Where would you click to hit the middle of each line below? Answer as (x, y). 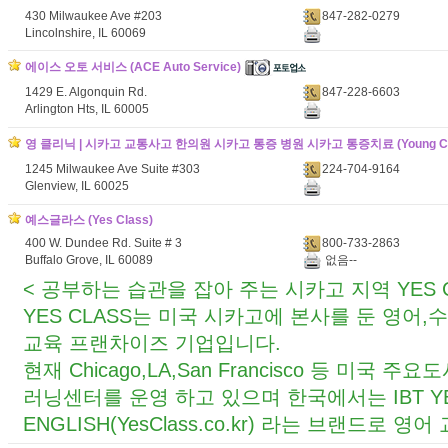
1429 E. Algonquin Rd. (86, 92)
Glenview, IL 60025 (77, 186)
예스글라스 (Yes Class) (89, 220)
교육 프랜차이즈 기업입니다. (152, 343)
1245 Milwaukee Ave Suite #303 (112, 169)
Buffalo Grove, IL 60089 (89, 260)
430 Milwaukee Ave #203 (93, 16)
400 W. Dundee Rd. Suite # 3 (103, 243)
